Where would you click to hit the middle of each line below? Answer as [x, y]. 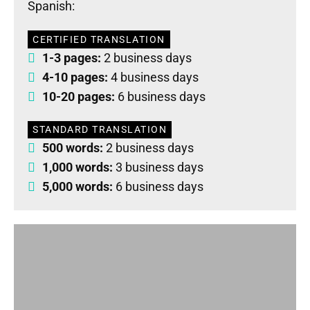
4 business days [153, 77]
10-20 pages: [80, 96]
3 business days [158, 167]
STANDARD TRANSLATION [100, 129]
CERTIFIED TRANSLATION [99, 39]
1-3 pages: [72, 57]
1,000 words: [77, 167]
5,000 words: [77, 186]
